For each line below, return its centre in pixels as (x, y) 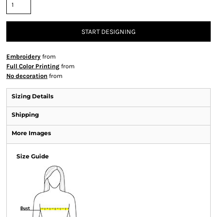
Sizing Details (32, 96)
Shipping (25, 115)
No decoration (27, 76)
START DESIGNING (108, 32)
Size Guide (33, 156)
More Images (31, 133)
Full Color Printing (33, 66)
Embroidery (23, 56)
